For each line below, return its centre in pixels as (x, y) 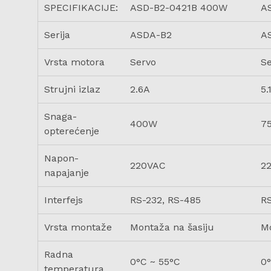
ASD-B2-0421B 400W (179, 7)
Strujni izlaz (72, 89)
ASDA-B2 (151, 34)
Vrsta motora (74, 62)
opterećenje (72, 131)
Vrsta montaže (78, 227)
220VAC (148, 165)
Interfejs (64, 200)
